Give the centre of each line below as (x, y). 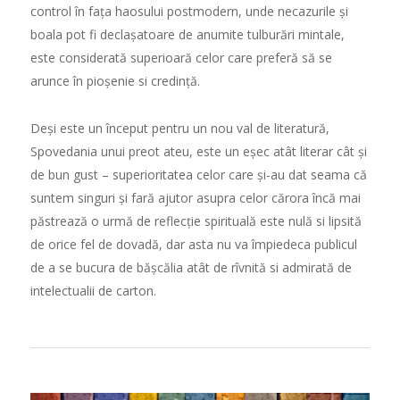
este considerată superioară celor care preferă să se (181, 57)
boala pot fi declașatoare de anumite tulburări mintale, (187, 34)
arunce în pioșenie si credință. (115, 80)
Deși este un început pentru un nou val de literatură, (179, 128)
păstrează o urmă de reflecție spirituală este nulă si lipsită (196, 221)
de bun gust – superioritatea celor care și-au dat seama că (198, 174)
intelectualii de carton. (93, 290)
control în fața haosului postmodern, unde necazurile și (189, 11)
